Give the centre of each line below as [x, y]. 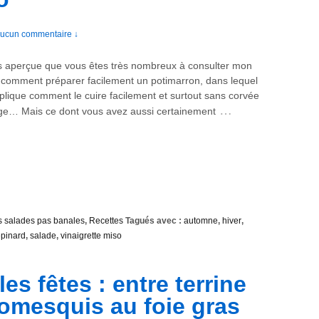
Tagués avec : [153, 221]
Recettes [106, 221]
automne [201, 221]
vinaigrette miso [91, 236]
